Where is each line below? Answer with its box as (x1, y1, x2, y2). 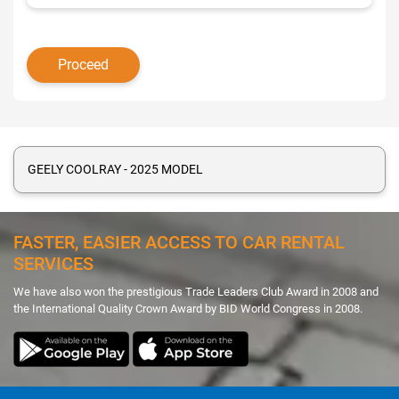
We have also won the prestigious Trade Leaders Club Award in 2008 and (13, 285, 379, 299)
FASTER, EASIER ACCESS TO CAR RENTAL (13, 232, 345, 254)
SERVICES (13, 253, 94, 275)
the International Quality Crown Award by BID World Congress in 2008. (13, 302, 362, 316)
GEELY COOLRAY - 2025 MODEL (28, 162, 203, 176)
